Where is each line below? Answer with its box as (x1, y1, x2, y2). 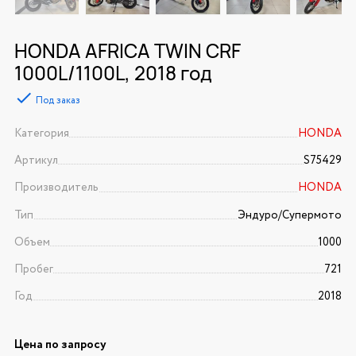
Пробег (14, 261, 53, 278)
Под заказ (35, 94, 80, 108)
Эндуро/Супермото (238, 207, 342, 223)
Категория (14, 126, 69, 142)
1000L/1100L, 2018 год (14, 60, 212, 87)
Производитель (14, 180, 99, 196)
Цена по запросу (14, 336, 106, 354)
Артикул (14, 153, 58, 169)
